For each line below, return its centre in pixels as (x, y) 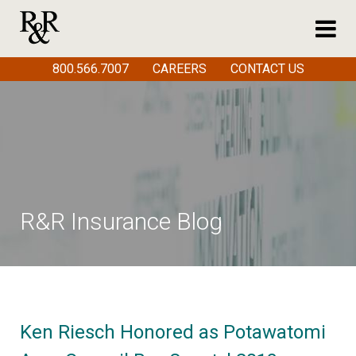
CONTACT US (267, 69)
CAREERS (179, 69)
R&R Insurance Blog (121, 221)
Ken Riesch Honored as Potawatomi (173, 332)
